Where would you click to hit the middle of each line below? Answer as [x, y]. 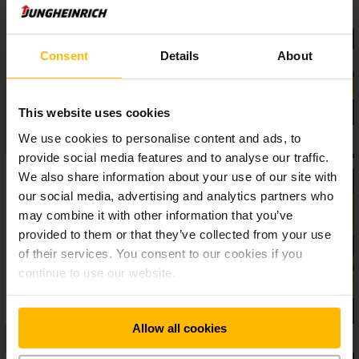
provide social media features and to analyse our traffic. [174, 157]
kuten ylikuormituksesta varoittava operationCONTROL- [165, 36]
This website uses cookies [95, 112]
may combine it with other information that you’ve [156, 215]
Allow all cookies [179, 328]
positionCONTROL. [65, 69]
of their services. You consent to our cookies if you [160, 253]
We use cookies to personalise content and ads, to [160, 138]
